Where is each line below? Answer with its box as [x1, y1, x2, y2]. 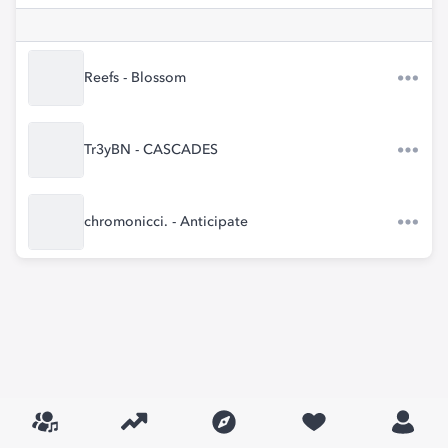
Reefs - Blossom [84, 71, 186, 85]
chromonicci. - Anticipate [84, 215, 248, 229]
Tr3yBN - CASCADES [84, 143, 218, 157]
